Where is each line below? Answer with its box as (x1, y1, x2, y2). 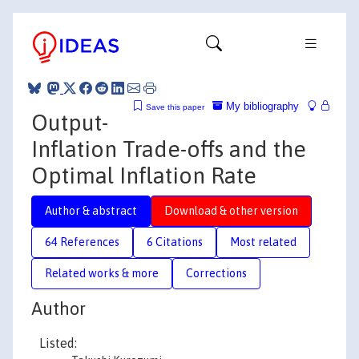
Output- (31, 109, 108, 135)
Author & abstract (45, 204, 137, 217)
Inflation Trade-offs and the (31, 135, 306, 162)
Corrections (186, 266, 247, 280)
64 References (45, 235, 119, 248)
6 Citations (147, 235, 203, 248)
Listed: (39, 336, 77, 350)
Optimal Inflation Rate (31, 162, 256, 188)
